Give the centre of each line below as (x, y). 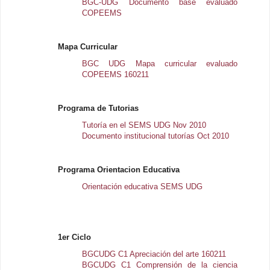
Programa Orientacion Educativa (119, 169)
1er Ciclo (75, 237)
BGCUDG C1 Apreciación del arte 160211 (154, 254)
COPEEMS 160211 (116, 74)
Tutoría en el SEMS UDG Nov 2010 (144, 125)
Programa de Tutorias (99, 108)
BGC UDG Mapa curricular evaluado (160, 63)
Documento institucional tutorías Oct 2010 (156, 136)
